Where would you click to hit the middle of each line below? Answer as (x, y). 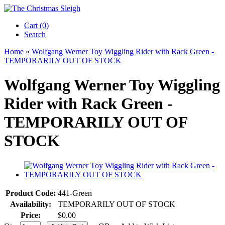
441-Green (75, 193)
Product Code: (31, 193)
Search (35, 34)
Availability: (31, 204)
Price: (31, 215)
